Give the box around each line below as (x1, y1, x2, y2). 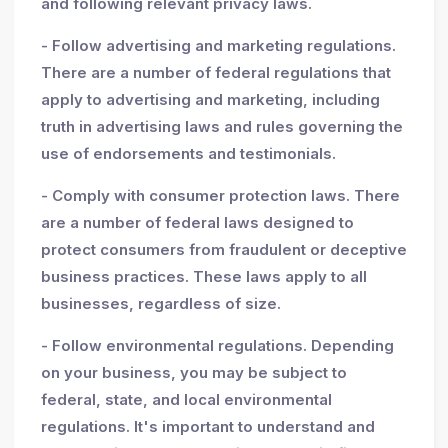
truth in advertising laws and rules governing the (40, 116, 403, 136)
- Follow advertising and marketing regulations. (40, 35, 396, 55)
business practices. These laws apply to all (40, 266, 367, 286)
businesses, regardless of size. (40, 293, 281, 313)
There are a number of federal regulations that (40, 62, 391, 82)
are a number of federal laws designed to (40, 212, 354, 232)
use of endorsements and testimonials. (40, 143, 336, 163)
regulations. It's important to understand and (40, 416, 375, 436)
